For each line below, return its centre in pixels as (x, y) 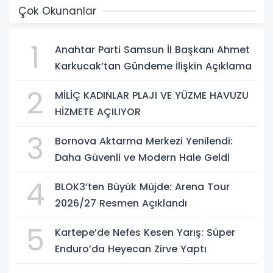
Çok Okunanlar (57, 11)
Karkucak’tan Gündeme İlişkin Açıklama (153, 66)
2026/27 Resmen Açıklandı (121, 203)
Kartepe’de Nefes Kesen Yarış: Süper (145, 232)
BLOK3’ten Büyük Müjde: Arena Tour (142, 186)
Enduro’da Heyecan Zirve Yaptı (131, 249)
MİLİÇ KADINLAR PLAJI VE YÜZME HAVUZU (152, 95)
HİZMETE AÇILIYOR (98, 112)
